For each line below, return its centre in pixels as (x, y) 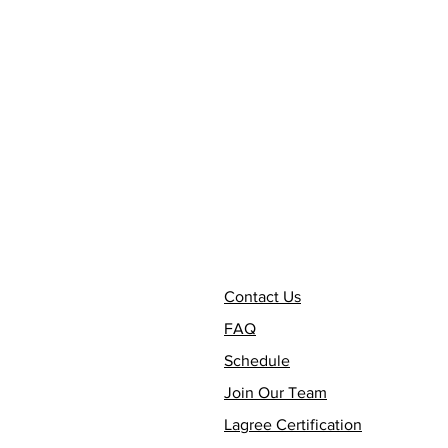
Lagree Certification (293, 424)
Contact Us (262, 296)
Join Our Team (275, 392)
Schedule (257, 360)
